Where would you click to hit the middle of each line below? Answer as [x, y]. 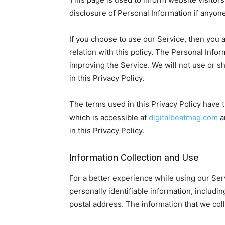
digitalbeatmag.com [183, 117]
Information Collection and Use [134, 157]
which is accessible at [109, 117]
